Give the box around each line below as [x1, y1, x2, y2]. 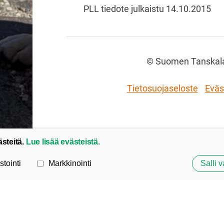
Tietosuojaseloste [126, 83, 198, 94]
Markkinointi [48, 158, 91, 168]
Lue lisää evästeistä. [25, 137, 100, 146]
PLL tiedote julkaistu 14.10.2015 [83, 3, 211, 14]
